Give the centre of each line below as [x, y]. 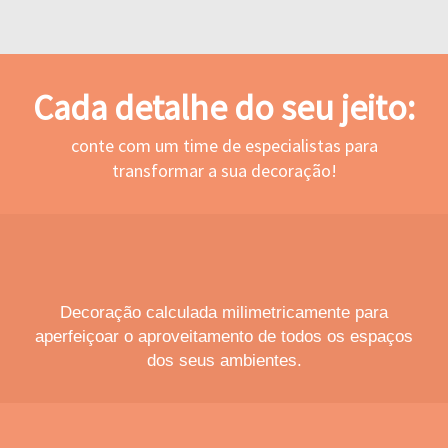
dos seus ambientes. [224, 360]
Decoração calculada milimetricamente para [224, 312]
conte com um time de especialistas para [224, 145]
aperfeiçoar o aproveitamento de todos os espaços [224, 336]
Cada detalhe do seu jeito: [224, 107]
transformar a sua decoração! [224, 170]
